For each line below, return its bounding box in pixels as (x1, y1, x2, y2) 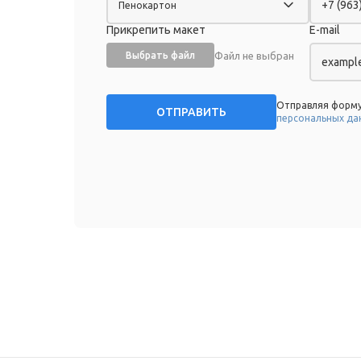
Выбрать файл (126, 50, 195, 60)
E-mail (309, 23, 340, 36)
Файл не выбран (214, 49, 294, 61)
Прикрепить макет (106, 23, 205, 36)
